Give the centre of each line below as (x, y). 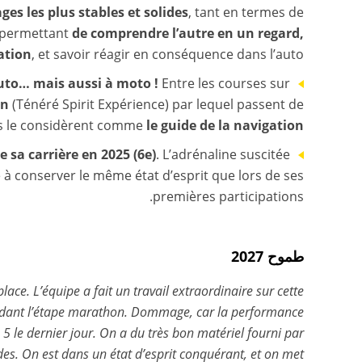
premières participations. (228, 196)
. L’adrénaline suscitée (223, 154)
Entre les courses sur (224, 83)
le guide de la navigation (225, 125)
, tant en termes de (246, 12)
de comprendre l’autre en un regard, (188, 33)
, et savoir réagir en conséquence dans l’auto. (168, 54)
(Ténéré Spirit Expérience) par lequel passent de (156, 104)
